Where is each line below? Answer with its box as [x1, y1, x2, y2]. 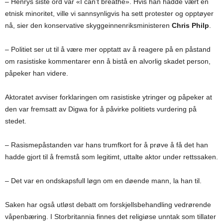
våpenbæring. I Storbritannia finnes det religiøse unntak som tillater [5, 213, 216, 221]
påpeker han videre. [5, 69, 68, 78]
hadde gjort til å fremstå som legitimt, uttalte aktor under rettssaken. [5, 153, 218, 161]
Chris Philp [172, 21, 209, 30]
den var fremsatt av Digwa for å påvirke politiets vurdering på [5, 105, 197, 113]
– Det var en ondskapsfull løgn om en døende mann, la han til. [5, 177, 202, 185]
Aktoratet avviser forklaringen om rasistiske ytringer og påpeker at [5, 93, 212, 102]
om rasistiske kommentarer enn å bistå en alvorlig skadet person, [5, 57, 211, 66]
